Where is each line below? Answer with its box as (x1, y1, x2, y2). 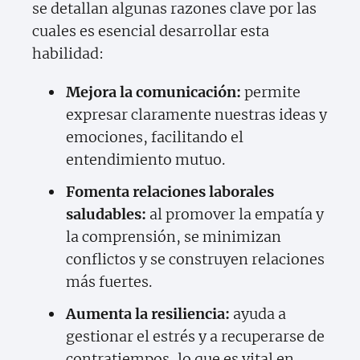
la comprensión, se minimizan (66, 227, 281, 247)
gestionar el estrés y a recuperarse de (66, 327, 325, 346)
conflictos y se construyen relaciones (66, 250, 325, 269)
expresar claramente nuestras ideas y (66, 105, 327, 125)
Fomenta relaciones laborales (66, 182, 274, 202)
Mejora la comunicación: (66, 83, 241, 102)
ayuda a (230, 305, 286, 324)
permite (241, 83, 301, 102)
